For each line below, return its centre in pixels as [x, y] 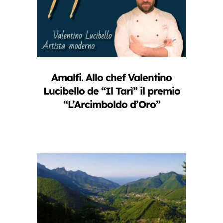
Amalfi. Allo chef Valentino [111, 78]
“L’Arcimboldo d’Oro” [111, 105]
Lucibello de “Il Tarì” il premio [111, 91]
